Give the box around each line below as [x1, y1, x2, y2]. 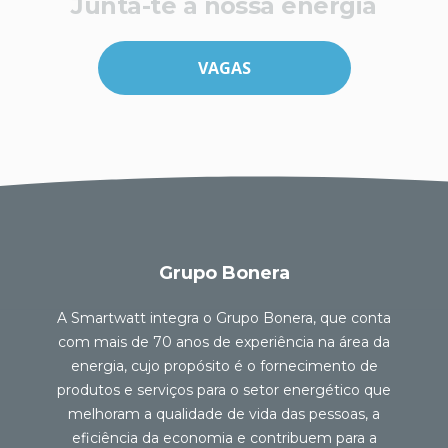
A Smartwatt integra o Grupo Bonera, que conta [57, 309, 391, 328]
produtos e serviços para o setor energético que [57, 381, 391, 400]
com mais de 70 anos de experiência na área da [58, 333, 390, 352]
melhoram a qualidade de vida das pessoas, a [68, 405, 380, 424]
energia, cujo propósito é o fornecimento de [70, 357, 378, 376]
